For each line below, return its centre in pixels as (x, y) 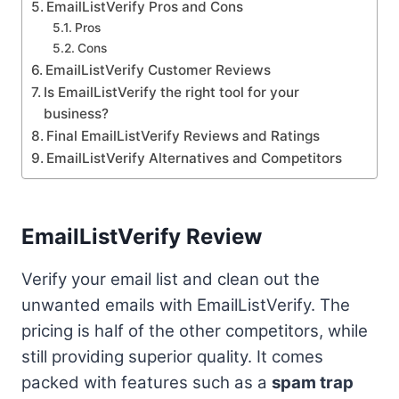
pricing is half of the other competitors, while (195, 331)
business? (77, 114)
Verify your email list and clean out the (171, 280)
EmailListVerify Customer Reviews (159, 70)
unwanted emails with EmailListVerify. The (186, 305)
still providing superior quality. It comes (172, 357)
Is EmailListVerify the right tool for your (172, 93)
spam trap (313, 383)
